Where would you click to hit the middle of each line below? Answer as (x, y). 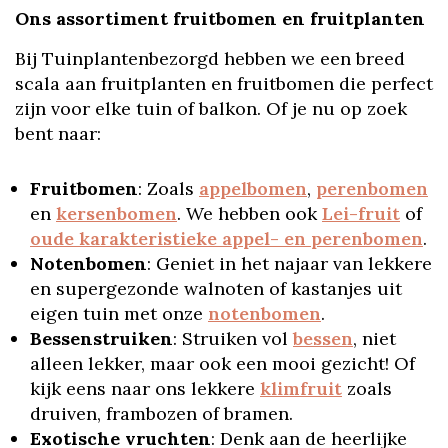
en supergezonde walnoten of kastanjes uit (216, 288)
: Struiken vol (233, 338)
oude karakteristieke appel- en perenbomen (226, 238)
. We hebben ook (249, 213)
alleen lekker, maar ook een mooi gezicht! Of (222, 363)
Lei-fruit (361, 213)
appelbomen (253, 188)
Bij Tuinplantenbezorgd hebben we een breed (210, 58)
